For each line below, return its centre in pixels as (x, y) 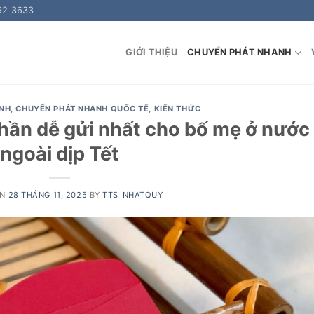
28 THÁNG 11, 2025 (48, 194)
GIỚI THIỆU (151, 52)
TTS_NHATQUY (133, 194)
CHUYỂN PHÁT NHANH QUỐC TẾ (82, 109)
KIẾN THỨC (177, 109)
